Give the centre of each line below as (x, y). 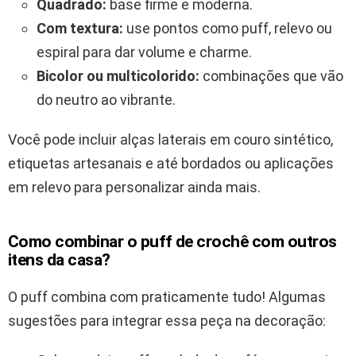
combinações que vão (271, 75)
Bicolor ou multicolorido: (118, 75)
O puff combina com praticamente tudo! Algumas (167, 296)
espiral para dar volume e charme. (144, 52)
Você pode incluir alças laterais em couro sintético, (170, 139)
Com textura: (80, 28)
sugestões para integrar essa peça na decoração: (167, 320)
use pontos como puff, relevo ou (228, 28)
